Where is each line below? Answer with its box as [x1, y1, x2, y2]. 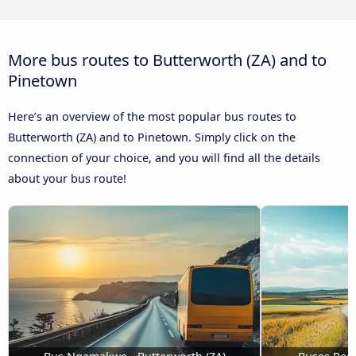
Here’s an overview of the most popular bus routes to [8, 109, 296, 125]
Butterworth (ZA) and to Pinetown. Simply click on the [8, 130, 296, 145]
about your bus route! [8, 171, 126, 187]
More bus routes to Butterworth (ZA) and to [8, 48, 327, 72]
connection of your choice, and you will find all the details [8, 150, 320, 166]
